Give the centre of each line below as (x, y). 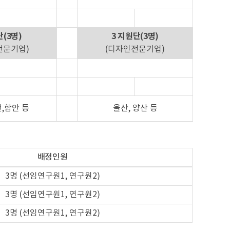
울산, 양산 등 (135, 108)
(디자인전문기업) (135, 49)
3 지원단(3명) (135, 36)
